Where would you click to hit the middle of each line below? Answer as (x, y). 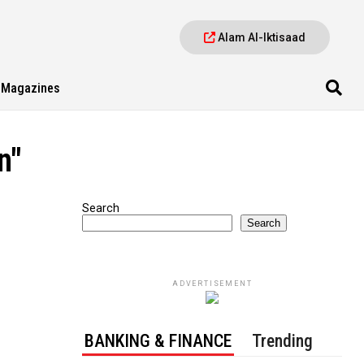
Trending (283, 341)
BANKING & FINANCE (158, 341)
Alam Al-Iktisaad (261, 37)
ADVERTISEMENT (212, 284)
